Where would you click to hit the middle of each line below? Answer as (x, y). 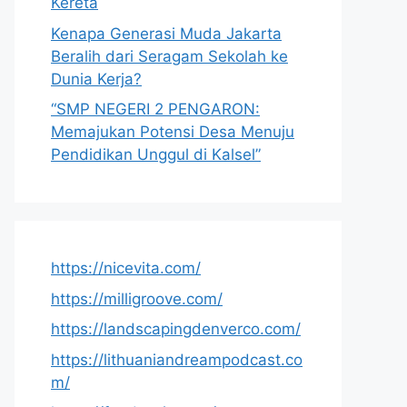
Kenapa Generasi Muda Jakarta (166, 33)
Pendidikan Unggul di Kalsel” (156, 154)
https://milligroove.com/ (137, 298)
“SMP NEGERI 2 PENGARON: (155, 109)
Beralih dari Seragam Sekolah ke (169, 56)
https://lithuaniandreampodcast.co (177, 359)
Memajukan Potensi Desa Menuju (173, 132)
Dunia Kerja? (96, 79)
